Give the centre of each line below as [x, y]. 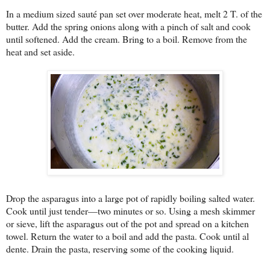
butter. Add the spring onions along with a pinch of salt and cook [128, 27]
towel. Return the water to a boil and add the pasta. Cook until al [127, 236]
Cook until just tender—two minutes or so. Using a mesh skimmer [130, 211]
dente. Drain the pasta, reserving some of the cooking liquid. [120, 249]
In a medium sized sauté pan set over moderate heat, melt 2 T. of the [134, 14]
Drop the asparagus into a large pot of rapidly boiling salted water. [130, 198]
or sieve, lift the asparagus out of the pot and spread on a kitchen [127, 223]
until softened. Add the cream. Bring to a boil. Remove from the [127, 39]
